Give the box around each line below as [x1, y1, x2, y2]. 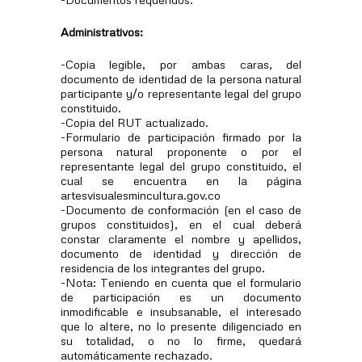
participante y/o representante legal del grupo [60, 85, 302, 100]
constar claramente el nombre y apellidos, [60, 230, 302, 246]
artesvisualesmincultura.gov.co [60, 187, 221, 202]
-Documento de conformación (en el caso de [60, 201, 302, 217]
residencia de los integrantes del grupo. [60, 259, 265, 275]
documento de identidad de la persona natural [60, 70, 302, 86]
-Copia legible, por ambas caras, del [60, 56, 302, 71]
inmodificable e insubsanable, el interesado [60, 303, 302, 318]
